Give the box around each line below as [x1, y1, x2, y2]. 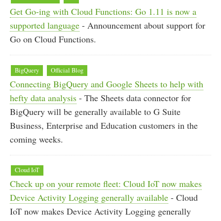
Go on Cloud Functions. [10, 33, 96, 45]
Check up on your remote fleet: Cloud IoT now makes [10, 178, 202, 190]
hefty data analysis [10, 91, 76, 104]
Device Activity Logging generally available [10, 191, 168, 204]
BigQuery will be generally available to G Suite [10, 105, 181, 117]
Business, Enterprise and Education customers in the [10, 119, 198, 131]
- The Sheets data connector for [76, 91, 191, 104]
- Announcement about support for [79, 19, 205, 31]
